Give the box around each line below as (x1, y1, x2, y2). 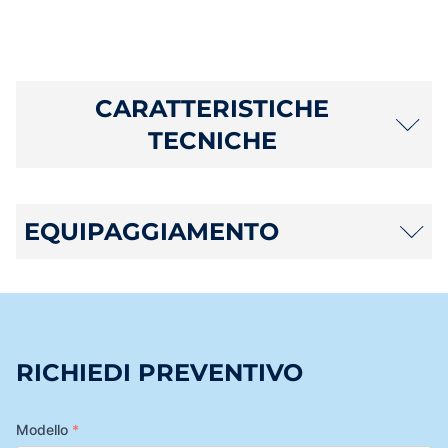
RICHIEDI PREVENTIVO (16, 358, 303, 388)
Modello (16, 421, 72, 439)
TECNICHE (147, 125, 277, 155)
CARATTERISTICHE (95, 93, 329, 123)
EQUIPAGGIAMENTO (24, 216, 279, 246)
